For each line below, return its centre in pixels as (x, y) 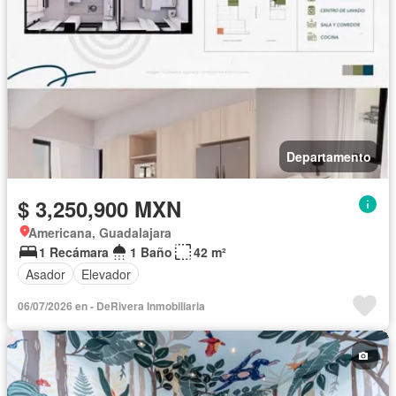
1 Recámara (74, 252)
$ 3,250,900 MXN (99, 209)
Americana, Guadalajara (100, 233)
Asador (46, 274)
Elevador (106, 274)
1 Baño (151, 252)
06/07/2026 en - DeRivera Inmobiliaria (111, 306)
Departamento (329, 157)
